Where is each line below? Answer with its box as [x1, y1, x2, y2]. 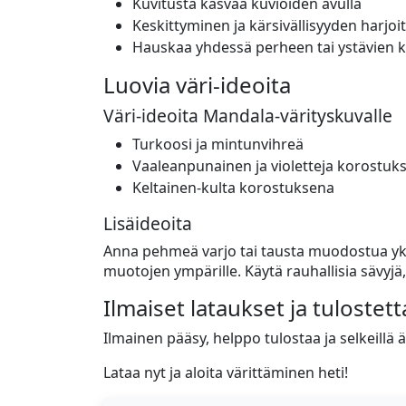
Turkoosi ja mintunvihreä [132, 134, 304, 154]
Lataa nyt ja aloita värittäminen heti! [103, 362, 348, 382]
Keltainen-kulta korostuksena [132, 178, 334, 198]
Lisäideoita [103, 211, 192, 236]
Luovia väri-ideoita [103, 70, 291, 100]
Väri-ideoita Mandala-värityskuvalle [103, 103, 392, 128]
